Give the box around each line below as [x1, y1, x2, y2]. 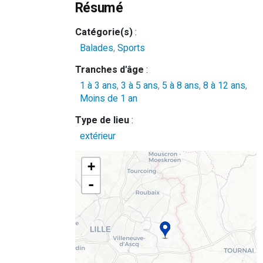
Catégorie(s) [75, 25, 133, 39]
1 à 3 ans [79, 79, 117, 93]
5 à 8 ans [161, 79, 199, 93]
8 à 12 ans [203, 79, 245, 93]
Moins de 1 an [79, 92, 137, 106]
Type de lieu [75, 113, 129, 127]
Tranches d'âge [75, 63, 144, 77]
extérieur [79, 129, 116, 143]
